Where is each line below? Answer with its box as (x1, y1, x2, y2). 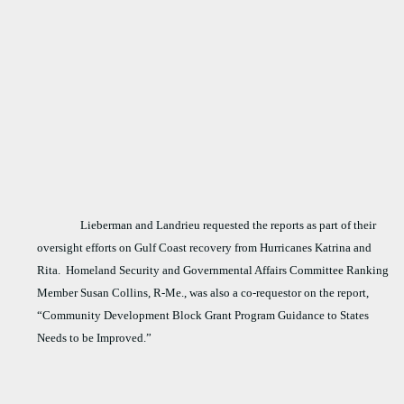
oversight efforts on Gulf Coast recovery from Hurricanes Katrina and (37, 241, 372, 255)
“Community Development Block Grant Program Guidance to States (37, 308, 370, 323)
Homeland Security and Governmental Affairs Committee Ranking (66, 263, 390, 278)
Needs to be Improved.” (37, 331, 152, 345)
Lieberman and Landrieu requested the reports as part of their (80, 218, 377, 233)
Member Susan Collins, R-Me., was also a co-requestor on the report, (37, 286, 370, 300)
